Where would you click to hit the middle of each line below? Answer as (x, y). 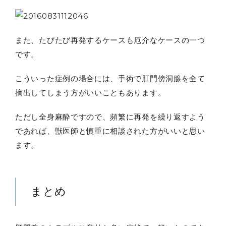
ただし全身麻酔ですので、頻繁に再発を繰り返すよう (110, 117)
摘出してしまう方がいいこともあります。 (91, 92)
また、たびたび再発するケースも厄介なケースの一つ (110, 40)
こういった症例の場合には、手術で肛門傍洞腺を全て (110, 78)
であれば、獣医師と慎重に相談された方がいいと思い (110, 131)
